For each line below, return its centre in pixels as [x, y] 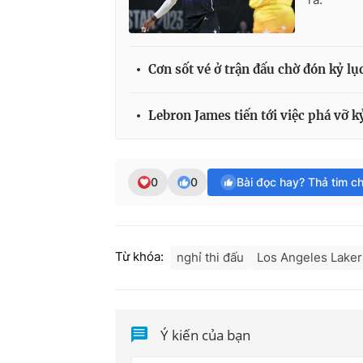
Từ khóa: [139, 257]
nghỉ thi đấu [210, 258]
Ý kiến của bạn [206, 335]
